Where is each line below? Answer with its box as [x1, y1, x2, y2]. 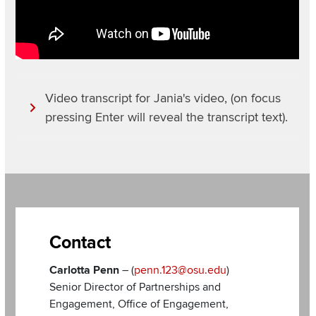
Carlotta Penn [49, 262, 119, 277]
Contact [49, 231, 111, 254]
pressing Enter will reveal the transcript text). [45, 109, 288, 125]
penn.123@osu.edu [134, 262, 226, 277]
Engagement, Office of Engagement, [49, 296, 229, 311]
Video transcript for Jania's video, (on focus [45, 90, 281, 106]
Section [16, 208, 54, 223]
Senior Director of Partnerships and [49, 279, 221, 294]
